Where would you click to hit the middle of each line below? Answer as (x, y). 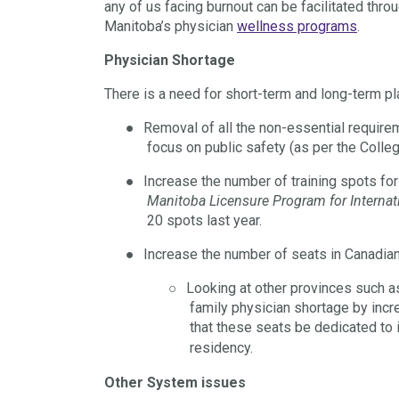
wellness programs (297, 26)
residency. (221, 347)
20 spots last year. (204, 220)
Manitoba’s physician (171, 26)
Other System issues (175, 382)
